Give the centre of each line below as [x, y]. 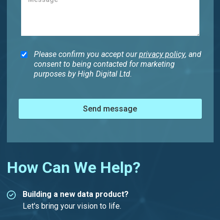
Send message [110, 109]
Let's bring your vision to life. [72, 206]
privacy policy [162, 55]
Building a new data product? [75, 194]
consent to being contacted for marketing [104, 64]
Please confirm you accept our [86, 55]
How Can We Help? [73, 168]
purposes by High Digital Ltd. [83, 74]
